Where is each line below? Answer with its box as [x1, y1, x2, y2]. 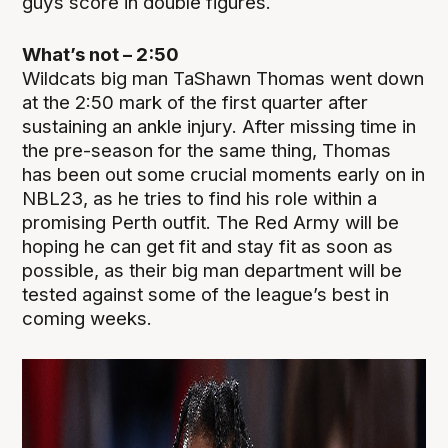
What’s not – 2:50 [22, 42, 180, 66]
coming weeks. [22, 306, 153, 330]
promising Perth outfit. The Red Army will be [22, 210, 400, 234]
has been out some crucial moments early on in [22, 162, 426, 186]
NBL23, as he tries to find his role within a [22, 186, 378, 210]
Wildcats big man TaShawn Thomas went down [22, 66, 425, 90]
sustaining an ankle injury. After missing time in [22, 114, 417, 138]
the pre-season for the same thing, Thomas [22, 138, 392, 162]
